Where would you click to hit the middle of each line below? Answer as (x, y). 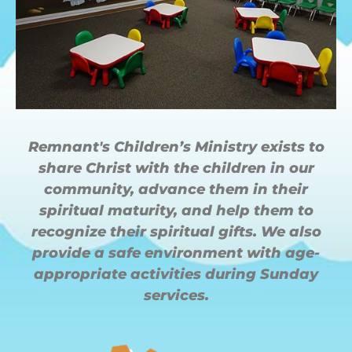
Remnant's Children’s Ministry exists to (176, 147)
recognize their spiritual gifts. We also (176, 231)
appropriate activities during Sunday (176, 274)
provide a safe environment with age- (176, 253)
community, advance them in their (176, 189)
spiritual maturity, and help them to (176, 210)
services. (176, 295)
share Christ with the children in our (176, 168)
